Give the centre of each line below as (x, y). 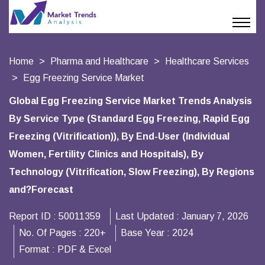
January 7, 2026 (215, 216)
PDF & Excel (84, 249)
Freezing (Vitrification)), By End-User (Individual (119, 136)
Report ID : (34, 216)
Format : (38, 249)
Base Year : (146, 233)
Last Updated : (148, 216)
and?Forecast (41, 190)
